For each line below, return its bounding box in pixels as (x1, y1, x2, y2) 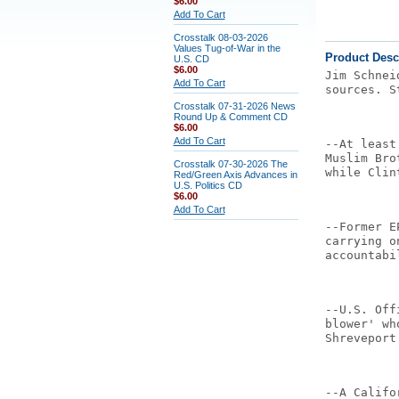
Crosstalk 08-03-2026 (173, 32, 268, 43)
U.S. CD (173, 53, 209, 64)
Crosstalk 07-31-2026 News (173, 101, 296, 111)
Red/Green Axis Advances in (173, 169, 297, 180)
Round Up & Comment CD (173, 111, 288, 122)
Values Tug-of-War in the (173, 43, 281, 53)
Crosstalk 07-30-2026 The (173, 159, 288, 169)
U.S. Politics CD (173, 180, 242, 191)
